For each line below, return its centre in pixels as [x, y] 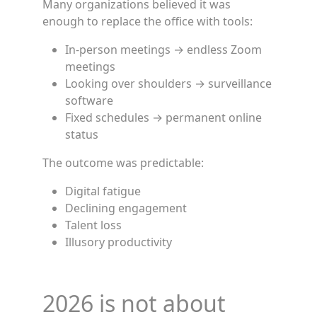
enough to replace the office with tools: [148, 21]
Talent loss [93, 225]
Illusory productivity [119, 242]
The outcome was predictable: [123, 163]
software [89, 100]
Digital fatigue [103, 191]
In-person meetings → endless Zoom [163, 50]
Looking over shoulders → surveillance [168, 83]
